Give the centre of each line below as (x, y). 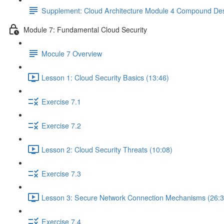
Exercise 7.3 (61, 173)
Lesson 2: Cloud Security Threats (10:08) (107, 149)
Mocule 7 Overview (72, 53)
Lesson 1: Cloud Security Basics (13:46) (105, 77)
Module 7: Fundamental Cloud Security (85, 29)
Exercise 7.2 (61, 125)
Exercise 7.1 (61, 101)
